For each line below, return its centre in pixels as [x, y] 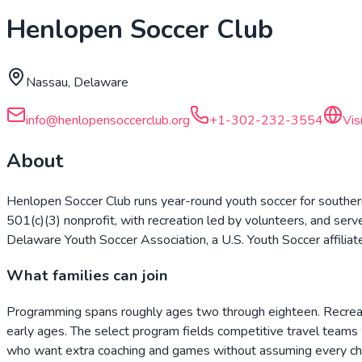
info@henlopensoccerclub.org [108, 120]
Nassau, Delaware [77, 82]
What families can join [87, 276]
